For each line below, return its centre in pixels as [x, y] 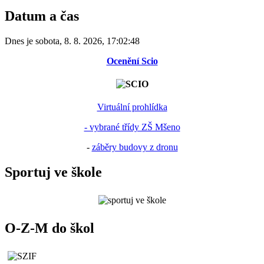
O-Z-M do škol [49, 228]
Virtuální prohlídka [132, 107]
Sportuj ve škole [53, 172]
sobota [47, 41]
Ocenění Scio [132, 61]
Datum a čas [42, 16]
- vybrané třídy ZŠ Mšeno [132, 127]
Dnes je [20, 41]
